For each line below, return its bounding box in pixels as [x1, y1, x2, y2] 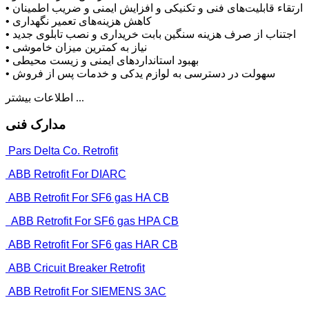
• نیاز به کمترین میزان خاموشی [12, 41, 147, 53]
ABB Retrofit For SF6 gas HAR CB [8, 239, 178, 251]
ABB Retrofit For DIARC [6, 168, 126, 181]
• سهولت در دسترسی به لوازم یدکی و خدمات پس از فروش [12, 67, 275, 79]
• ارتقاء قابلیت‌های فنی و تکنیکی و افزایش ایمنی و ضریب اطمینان [12, 1, 303, 14]
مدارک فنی [6, 117, 66, 132]
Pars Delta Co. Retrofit [6, 145, 118, 157]
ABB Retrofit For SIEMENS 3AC [6, 286, 166, 298]
